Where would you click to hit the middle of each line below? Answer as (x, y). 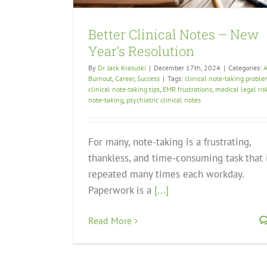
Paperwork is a (121, 190)
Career (125, 79)
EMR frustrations (187, 89)
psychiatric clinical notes (164, 100)
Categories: (246, 68)
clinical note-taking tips (124, 89)
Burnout (100, 79)
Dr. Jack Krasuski (122, 68)
